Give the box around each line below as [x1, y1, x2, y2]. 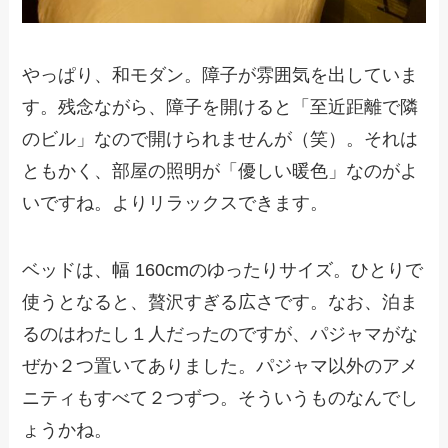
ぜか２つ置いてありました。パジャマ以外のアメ [22, 356, 419, 377]
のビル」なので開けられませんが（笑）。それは [22, 128, 419, 149]
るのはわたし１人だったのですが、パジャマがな [22, 324, 419, 345]
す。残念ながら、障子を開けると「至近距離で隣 [22, 96, 419, 117]
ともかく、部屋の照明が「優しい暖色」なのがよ [22, 160, 419, 181]
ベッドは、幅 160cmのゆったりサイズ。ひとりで [22, 260, 424, 281]
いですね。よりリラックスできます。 [22, 192, 329, 213]
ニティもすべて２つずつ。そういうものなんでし [22, 388, 419, 409]
